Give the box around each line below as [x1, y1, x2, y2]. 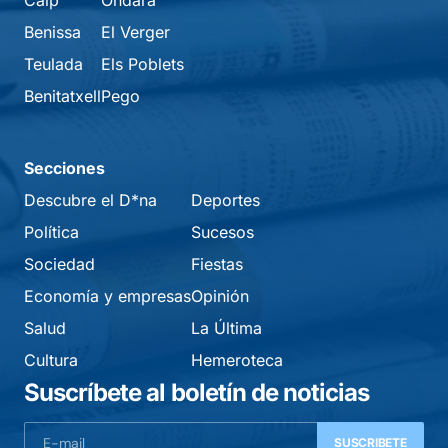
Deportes [191, 190, 260, 211]
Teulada [24, 54, 83, 75]
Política [24, 222, 79, 243]
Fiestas [191, 254, 243, 275]
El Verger [101, 22, 170, 43]
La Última [191, 318, 262, 339]
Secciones [24, 158, 105, 179]
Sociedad [24, 254, 95, 275]
